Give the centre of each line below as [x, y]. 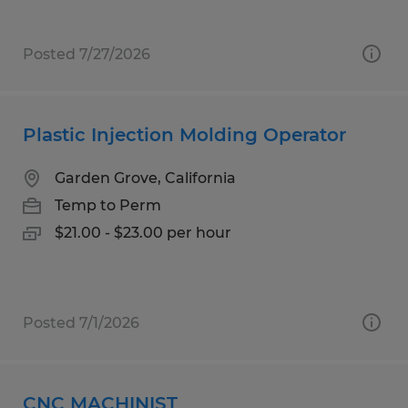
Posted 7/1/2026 [81, 322]
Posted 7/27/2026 [87, 54]
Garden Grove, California [145, 178]
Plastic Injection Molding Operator [184, 134]
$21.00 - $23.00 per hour [143, 232]
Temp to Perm [108, 205]
